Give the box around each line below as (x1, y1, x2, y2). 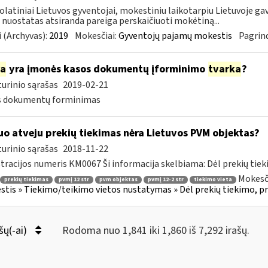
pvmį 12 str (58, 175, 89, 184)
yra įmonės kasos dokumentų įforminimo (6, 62, 208, 77)
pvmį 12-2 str (147, 175, 184, 184)
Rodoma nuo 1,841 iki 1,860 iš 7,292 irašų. (62, 223, 249, 238)
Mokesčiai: (74, 29, 118, 42)
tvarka (208, 62, 241, 77)
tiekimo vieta (193, 175, 232, 184)
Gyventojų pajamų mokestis (118, 29, 232, 42)
